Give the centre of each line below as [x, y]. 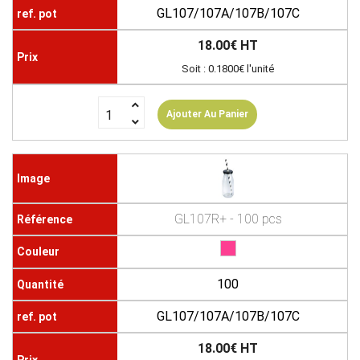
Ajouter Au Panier [208, 115]
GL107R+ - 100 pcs [228, 219]
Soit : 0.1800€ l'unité [228, 69]
